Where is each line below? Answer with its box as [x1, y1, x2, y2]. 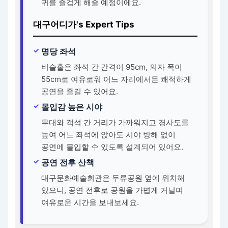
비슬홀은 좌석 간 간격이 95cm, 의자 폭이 [41, 62, 183, 72]
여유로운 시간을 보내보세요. [41, 197, 139, 208]
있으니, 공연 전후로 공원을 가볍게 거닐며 [41, 185, 184, 195]
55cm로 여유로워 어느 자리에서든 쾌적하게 [41, 74, 192, 84]
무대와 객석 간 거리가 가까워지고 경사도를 [41, 118, 189, 128]
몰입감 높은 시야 [41, 102, 103, 112]
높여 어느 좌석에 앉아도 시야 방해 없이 [41, 130, 176, 140]
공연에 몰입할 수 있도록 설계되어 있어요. [41, 142, 184, 152]
